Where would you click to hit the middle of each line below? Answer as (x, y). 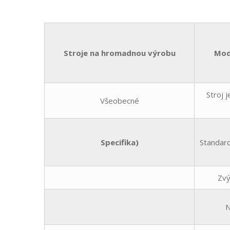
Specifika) (119, 142)
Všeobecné (119, 101)
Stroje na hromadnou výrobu (119, 53)
